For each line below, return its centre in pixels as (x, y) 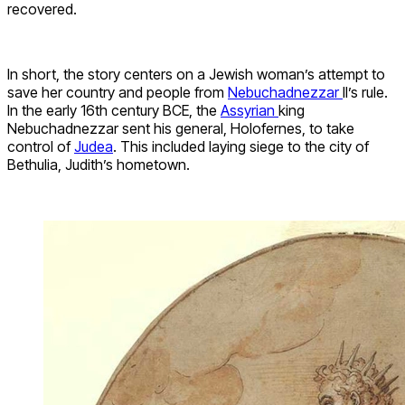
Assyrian (250, 110)
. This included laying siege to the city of (241, 146)
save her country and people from (118, 92)
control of (41, 146)
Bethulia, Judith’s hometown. (99, 164)
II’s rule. (365, 92)
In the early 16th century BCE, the (114, 110)
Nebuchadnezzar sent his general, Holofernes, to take (181, 128)
